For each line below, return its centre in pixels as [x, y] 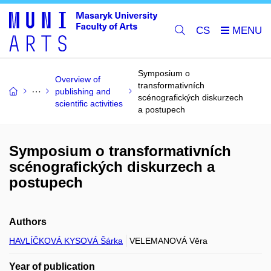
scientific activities [89, 103]
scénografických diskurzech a [112, 167]
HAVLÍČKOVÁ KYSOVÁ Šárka [66, 241]
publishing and [83, 91]
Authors [28, 222]
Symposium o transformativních [120, 151]
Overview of [78, 79]
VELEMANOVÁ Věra [168, 241]
